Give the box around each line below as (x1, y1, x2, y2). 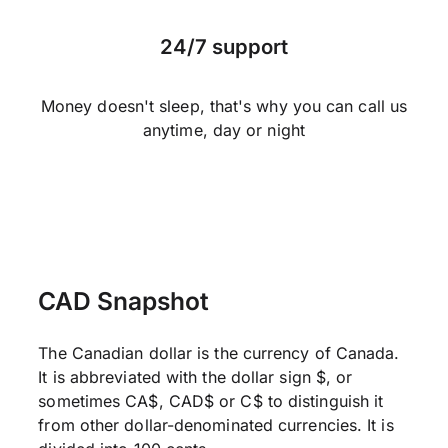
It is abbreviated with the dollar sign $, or (38, 367, 353, 387)
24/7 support (160, 34, 288, 59)
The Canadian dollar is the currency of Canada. (38, 343, 400, 363)
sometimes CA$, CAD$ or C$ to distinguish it (38, 391, 384, 411)
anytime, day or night (143, 120, 305, 140)
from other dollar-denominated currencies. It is (38, 415, 394, 435)
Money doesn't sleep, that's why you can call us (40, 96, 408, 116)
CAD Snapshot (38, 286, 210, 316)
